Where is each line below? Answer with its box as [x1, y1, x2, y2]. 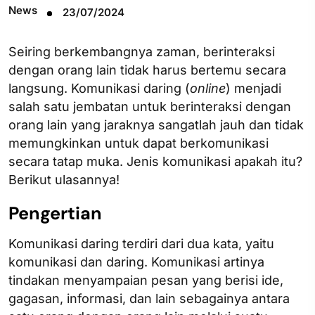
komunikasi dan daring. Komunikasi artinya [8, 255, 264, 270]
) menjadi [226, 81, 281, 96]
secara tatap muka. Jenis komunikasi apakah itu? [8, 154, 302, 169]
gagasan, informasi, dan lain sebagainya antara [8, 291, 290, 307]
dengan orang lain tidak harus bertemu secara [8, 63, 286, 78]
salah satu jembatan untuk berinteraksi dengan [8, 99, 291, 115]
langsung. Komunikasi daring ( [8, 81, 190, 96]
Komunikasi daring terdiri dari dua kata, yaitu [8, 236, 274, 252]
